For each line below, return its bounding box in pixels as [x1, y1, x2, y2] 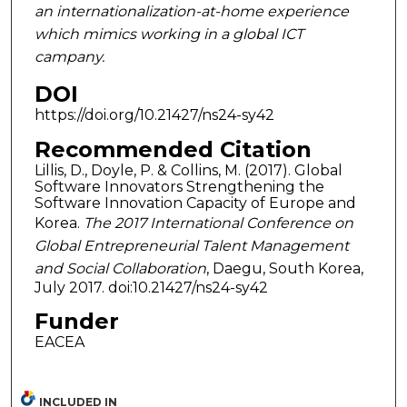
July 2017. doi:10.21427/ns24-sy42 [34, 278, 268, 296]
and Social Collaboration [34, 259, 206, 277]
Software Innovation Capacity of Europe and [34, 194, 356, 212]
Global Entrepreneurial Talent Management [34, 236, 349, 254]
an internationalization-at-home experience [34, 2, 349, 20]
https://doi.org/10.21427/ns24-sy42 [34, 105, 274, 124]
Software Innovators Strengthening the [34, 177, 324, 195]
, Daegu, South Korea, [205, 259, 363, 277]
